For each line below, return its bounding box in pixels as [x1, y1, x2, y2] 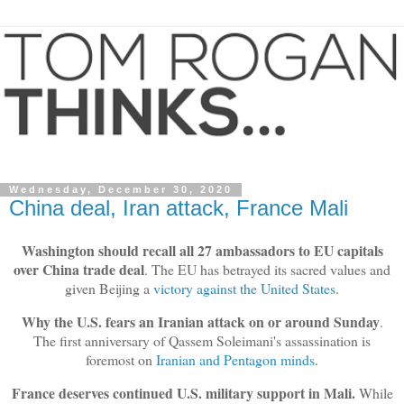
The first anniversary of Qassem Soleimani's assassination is [33, 331, 371, 351]
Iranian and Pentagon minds [156, 350, 315, 370]
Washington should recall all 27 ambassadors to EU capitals [21, 240, 383, 262]
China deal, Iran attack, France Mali [9, 195, 348, 220]
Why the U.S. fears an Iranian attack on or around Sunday [21, 311, 380, 333]
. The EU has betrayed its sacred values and [144, 260, 390, 280]
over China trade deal [14, 259, 144, 280]
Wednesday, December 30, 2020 [9, 184, 233, 196]
